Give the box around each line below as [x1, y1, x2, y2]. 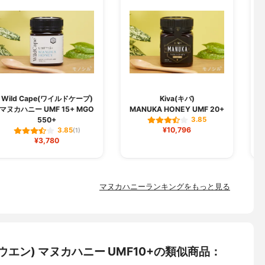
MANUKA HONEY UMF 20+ [130, 104, 224, 114]
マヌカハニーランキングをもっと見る [99, 182, 230, 192]
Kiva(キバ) [159, 93, 195, 103]
